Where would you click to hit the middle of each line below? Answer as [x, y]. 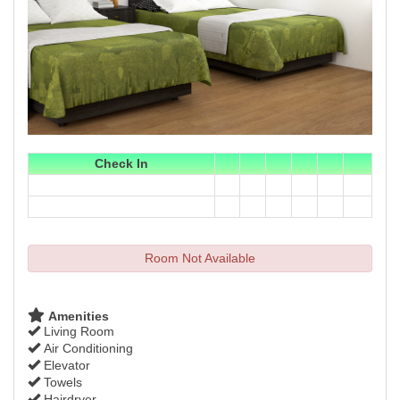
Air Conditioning [87, 349]
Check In [121, 164]
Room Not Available [200, 258]
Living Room [77, 332]
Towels [61, 383]
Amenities [77, 317]
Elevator [65, 366]
